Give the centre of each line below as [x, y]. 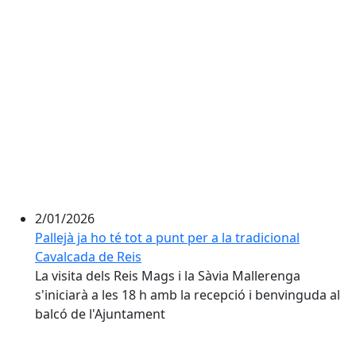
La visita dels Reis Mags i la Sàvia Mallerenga [168, 276]
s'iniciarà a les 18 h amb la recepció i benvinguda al [188, 295]
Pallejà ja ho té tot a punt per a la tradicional [167, 238]
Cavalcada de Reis [88, 257]
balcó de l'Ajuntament [100, 314]
